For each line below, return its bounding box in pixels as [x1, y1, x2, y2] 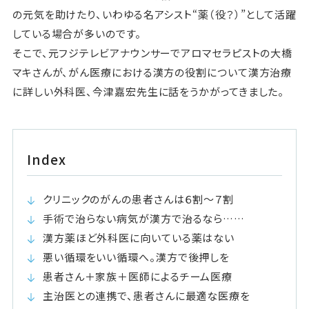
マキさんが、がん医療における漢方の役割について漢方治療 [12, 64, 292, 79]
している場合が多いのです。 [12, 26, 141, 41]
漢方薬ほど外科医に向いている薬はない [42, 230, 235, 245]
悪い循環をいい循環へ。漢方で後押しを [42, 249, 230, 264]
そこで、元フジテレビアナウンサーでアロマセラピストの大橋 [12, 45, 293, 60]
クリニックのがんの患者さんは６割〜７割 [42, 191, 235, 206]
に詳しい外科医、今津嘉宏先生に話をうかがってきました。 [12, 83, 285, 99]
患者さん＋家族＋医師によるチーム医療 [42, 268, 233, 283]
